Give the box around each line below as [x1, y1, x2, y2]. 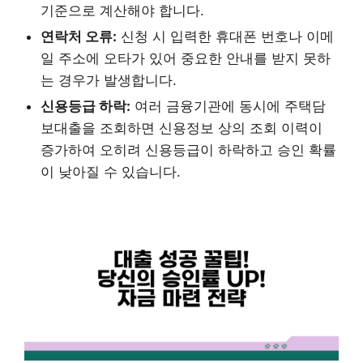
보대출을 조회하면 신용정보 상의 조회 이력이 [41, 120, 322, 137]
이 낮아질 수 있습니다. [41, 164, 181, 181]
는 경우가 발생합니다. [41, 72, 177, 89]
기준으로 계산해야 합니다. [41, 2, 204, 19]
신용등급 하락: [41, 98, 130, 115]
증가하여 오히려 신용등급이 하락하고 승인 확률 [41, 142, 336, 159]
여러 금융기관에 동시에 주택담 [130, 98, 326, 115]
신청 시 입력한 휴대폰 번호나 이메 [117, 28, 334, 45]
